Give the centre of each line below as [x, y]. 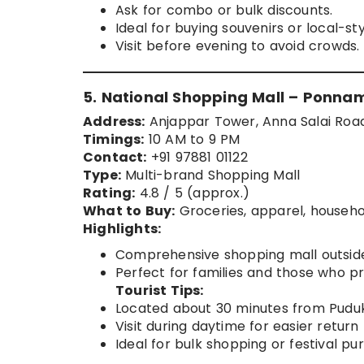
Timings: [114, 140]
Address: [114, 122]
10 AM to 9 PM [192, 140]
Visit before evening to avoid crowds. [238, 46]
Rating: [109, 193]
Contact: [115, 158]
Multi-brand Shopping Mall [211, 175]
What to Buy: [129, 211]
